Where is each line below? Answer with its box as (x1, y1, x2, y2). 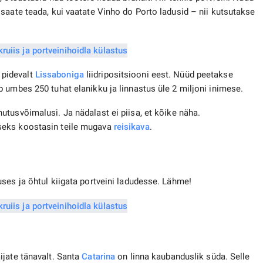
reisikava (113, 122, 150, 133)
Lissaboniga (35, 69, 84, 80)
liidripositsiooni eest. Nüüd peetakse (83, 69, 233, 80)
